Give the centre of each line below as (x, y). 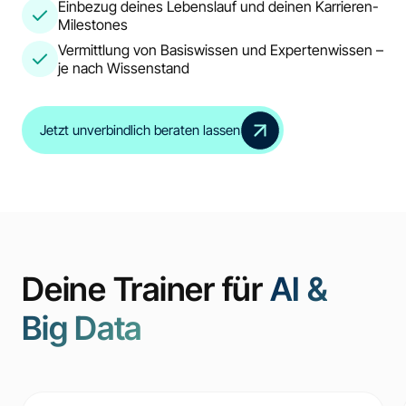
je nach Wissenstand (124, 68)
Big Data (82, 328)
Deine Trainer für (146, 289)
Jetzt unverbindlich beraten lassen (140, 130)
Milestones (93, 25)
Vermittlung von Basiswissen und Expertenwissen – (221, 50)
